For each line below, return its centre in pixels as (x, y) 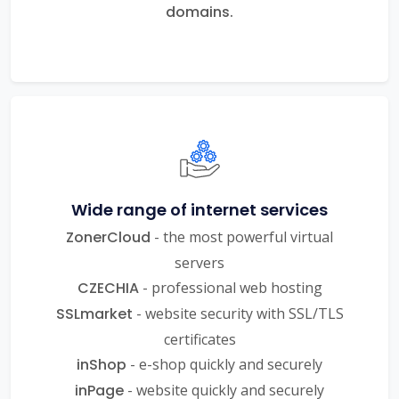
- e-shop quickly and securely (224, 364)
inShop (102, 364)
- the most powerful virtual (242, 236)
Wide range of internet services (199, 209)
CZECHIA (108, 288)
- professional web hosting (230, 287)
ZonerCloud (108, 237)
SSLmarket (94, 313)
